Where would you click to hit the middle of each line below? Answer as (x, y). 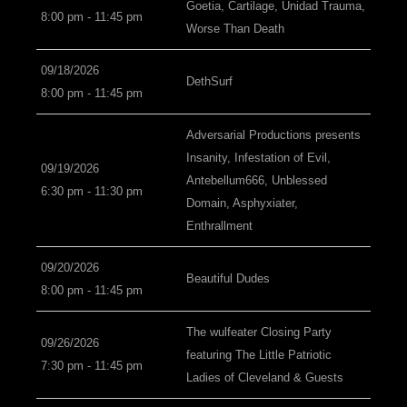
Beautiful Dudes (228, 278)
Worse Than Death (235, 29)
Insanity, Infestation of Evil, (258, 158)
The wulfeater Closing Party (259, 332)
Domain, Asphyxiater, (242, 203)
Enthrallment (219, 226)
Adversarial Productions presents (273, 135)
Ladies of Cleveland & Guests (265, 377)
